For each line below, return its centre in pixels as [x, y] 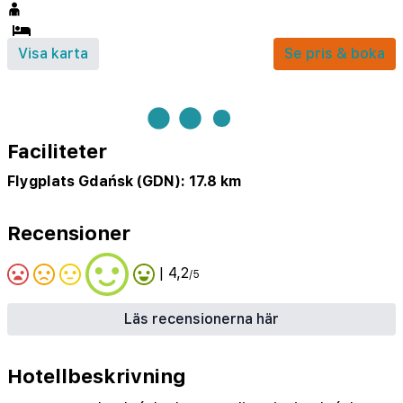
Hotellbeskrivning [97, 376]
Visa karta [53, 54]
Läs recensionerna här [201, 319]
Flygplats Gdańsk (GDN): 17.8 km [124, 181]
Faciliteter [57, 151]
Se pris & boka [335, 54]
